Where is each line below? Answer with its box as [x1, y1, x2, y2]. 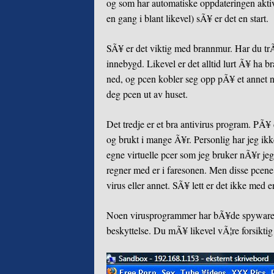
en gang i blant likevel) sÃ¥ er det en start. [106, 11, 269, 24]
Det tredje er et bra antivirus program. [106, 117, 254, 130]
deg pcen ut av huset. [106, 87, 188, 100]
